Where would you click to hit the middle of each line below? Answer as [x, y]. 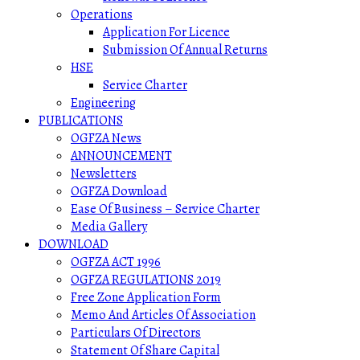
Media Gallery [109, 227]
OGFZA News [106, 138]
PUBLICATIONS [81, 121]
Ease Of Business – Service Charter [165, 209]
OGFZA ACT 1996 [116, 262]
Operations [102, 14]
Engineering [103, 103]
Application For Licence [166, 32]
